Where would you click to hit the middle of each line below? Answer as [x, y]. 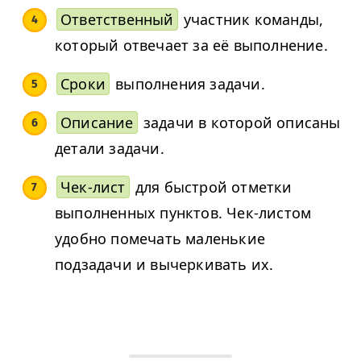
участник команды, [251, 20]
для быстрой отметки [212, 187]
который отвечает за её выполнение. [191, 46]
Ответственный [117, 20]
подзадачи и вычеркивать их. [164, 265]
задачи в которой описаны [240, 123]
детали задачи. [110, 149]
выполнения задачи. [188, 84]
